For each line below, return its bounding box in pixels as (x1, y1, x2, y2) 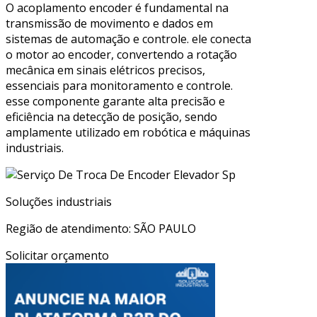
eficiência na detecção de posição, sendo (6, 108, 217, 125)
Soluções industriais (6, 193, 112, 209)
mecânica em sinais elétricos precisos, (6, 62, 205, 78)
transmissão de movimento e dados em (6, 15, 213, 31)
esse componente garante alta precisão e (6, 93, 225, 109)
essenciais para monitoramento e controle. (6, 77, 233, 93)
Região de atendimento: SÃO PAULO (6, 220, 196, 236)
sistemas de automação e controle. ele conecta (6, 30, 251, 47)
